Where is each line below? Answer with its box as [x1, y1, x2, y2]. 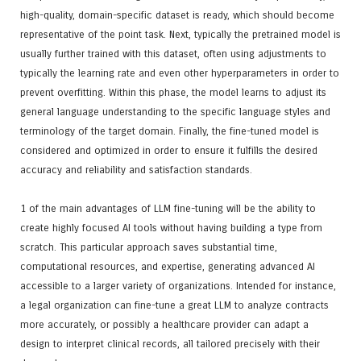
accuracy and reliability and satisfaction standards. [20, 163, 252, 176]
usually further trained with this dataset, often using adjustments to [20, 47, 326, 60]
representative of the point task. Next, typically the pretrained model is [20, 27, 341, 40]
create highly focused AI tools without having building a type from [20, 221, 322, 234]
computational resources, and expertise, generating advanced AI [20, 259, 315, 272]
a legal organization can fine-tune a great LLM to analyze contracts [20, 298, 329, 311]
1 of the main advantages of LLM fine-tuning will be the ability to [20, 201, 316, 214]
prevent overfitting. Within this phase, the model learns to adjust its [20, 85, 326, 98]
